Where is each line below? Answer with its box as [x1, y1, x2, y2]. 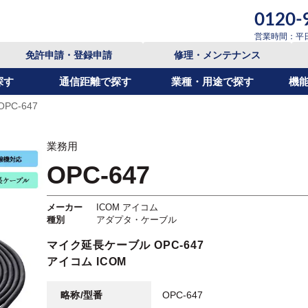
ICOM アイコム [96, 202, 158, 212]
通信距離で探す [59, 76, 132, 87]
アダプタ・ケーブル [96, 214, 177, 225]
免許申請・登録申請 [25, 49, 112, 60]
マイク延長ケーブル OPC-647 [47, 239, 204, 251]
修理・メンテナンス [174, 49, 261, 60]
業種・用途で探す [171, 76, 254, 87]
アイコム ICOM [47, 256, 127, 267]
